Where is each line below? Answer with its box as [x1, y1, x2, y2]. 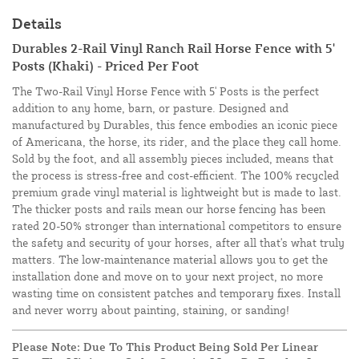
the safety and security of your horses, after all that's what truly [12, 236, 345, 250]
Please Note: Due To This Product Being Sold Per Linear [12, 340, 318, 354]
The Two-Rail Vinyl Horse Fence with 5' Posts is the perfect [12, 84, 319, 99]
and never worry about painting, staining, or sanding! [12, 303, 289, 317]
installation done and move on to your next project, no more [12, 269, 323, 284]
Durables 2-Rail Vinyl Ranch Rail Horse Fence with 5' [12, 40, 335, 57]
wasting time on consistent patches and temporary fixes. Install [12, 286, 341, 301]
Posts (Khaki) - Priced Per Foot [12, 58, 199, 75]
